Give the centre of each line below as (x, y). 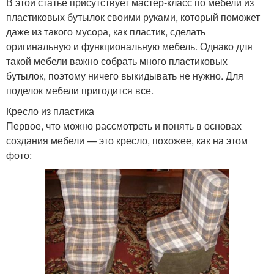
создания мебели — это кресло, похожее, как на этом (127, 140)
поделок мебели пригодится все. (80, 90)
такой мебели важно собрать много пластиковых (117, 61)
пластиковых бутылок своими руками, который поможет (133, 17)
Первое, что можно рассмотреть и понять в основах (124, 125)
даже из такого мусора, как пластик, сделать (106, 31)
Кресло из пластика (50, 111)
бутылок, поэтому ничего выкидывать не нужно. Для (125, 75)
